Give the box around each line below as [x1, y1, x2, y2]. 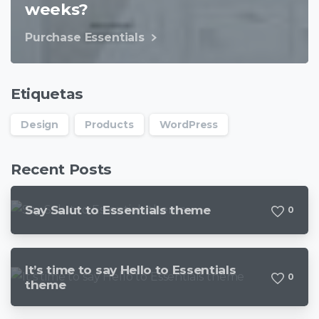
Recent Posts [11, 159, 113, 178]
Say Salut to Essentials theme [25, 202, 211, 218]
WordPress [159, 117, 219, 131]
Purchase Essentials [25, 30, 145, 44]
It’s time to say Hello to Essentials [25, 261, 236, 277]
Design [21, 117, 59, 131]
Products [84, 117, 134, 131]
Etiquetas [11, 84, 84, 103]
